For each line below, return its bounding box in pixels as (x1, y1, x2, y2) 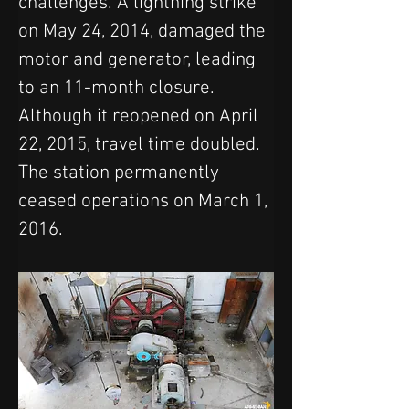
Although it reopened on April (18, 105, 263, 129)
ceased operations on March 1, (18, 190, 272, 214)
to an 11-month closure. (18, 77, 219, 100)
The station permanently (18, 162, 224, 185)
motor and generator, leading (18, 48, 260, 72)
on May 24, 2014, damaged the (18, 20, 270, 44)
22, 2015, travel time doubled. (18, 133, 265, 157)
